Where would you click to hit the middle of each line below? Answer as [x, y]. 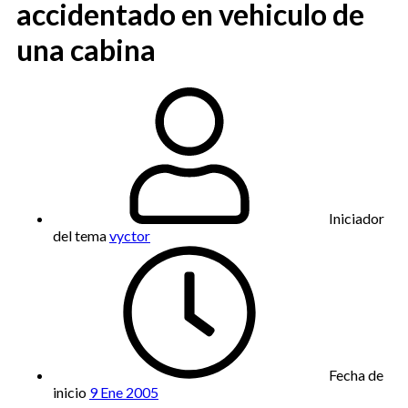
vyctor [130, 235]
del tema [80, 235]
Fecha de [356, 374]
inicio [70, 392]
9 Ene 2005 [124, 392]
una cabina [86, 50]
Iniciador [357, 218]
